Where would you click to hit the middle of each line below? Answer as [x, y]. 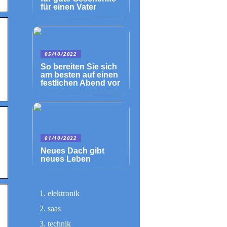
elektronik [64, 193]
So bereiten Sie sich [79, 67]
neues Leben [66, 159]
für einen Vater [68, 7]
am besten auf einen [79, 75]
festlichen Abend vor [80, 83]
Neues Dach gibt [72, 151]
